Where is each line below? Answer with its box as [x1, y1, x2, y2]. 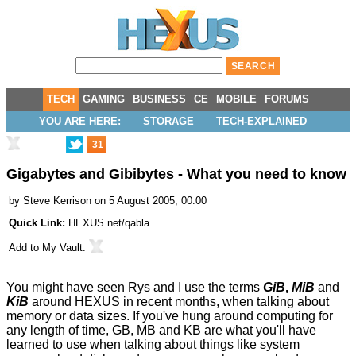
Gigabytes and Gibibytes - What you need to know [6, 166, 346, 183]
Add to [9, 242, 42, 254]
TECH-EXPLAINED [215, 115, 307, 127]
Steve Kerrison [23, 195, 91, 207]
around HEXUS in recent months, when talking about [29, 295, 329, 309]
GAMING [83, 93, 125, 105]
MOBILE [216, 93, 257, 105]
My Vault [42, 242, 83, 254]
